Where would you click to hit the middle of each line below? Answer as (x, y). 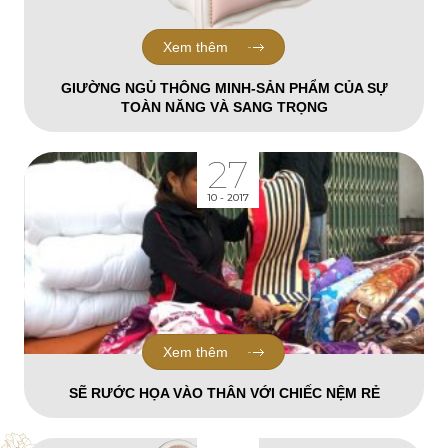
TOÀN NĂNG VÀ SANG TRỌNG (224, 107)
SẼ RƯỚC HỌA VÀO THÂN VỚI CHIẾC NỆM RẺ (224, 392)
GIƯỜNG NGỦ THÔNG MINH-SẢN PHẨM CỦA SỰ (224, 88)
